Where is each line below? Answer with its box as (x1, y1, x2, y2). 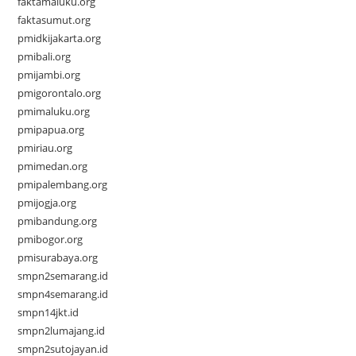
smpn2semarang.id (17, 269, 109, 284)
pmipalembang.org (17, 177, 108, 192)
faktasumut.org (17, 13, 91, 28)
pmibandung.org (17, 214, 98, 229)
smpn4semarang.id (17, 287, 109, 302)
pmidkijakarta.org (17, 31, 102, 46)
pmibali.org (17, 49, 72, 64)
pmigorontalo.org (17, 86, 102, 101)
